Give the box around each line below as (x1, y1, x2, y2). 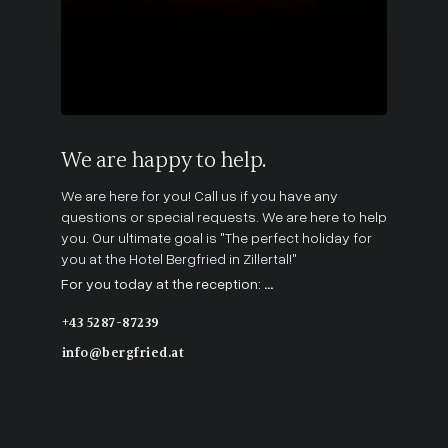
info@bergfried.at (61, 344, 185, 361)
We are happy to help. (60, 147, 266, 175)
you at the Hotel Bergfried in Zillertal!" (60, 249, 297, 267)
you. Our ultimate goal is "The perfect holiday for (60, 228, 372, 246)
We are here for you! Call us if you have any (60, 186, 338, 204)
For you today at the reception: (60, 274, 264, 292)
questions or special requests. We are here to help (60, 207, 387, 225)
